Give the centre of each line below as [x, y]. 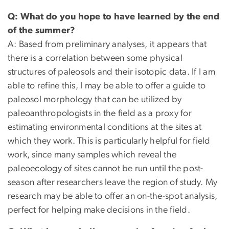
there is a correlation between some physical [95, 59]
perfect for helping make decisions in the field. [99, 210]
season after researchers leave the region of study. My [113, 183]
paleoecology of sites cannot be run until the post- [106, 169]
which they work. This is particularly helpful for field [109, 141]
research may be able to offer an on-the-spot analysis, [113, 197]
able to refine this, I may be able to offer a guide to [107, 86]
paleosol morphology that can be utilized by [95, 100]
